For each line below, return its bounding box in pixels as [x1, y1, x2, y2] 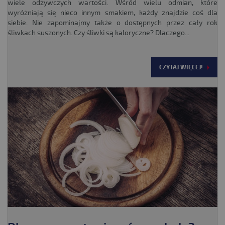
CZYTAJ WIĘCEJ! [159, 64, 203, 72]
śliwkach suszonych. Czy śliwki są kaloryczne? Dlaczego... [8, 29, 189, 38]
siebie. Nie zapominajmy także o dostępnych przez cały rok [8, 19, 217, 28]
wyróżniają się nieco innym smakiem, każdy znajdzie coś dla [8, 9, 217, 18]
